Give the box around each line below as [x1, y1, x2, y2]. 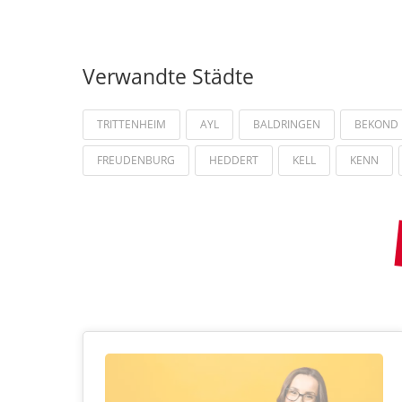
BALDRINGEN [253, 116, 320, 132]
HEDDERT [209, 152, 258, 168]
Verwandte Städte [83, 62, 254, 91]
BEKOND [354, 116, 398, 132]
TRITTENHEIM [97, 116, 166, 132]
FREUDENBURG [97, 152, 175, 168]
